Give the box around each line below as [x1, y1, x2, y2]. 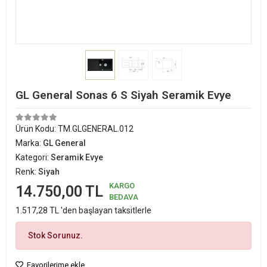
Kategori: [15, 153, 51, 162]
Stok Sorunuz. [28, 231, 83, 240]
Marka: [15, 138, 43, 148]
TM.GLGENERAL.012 [58, 124, 133, 133]
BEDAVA [109, 193, 138, 201]
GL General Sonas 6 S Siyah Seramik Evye [15, 88, 231, 102]
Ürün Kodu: [15, 124, 58, 133]
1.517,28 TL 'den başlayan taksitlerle [15, 206, 151, 215]
